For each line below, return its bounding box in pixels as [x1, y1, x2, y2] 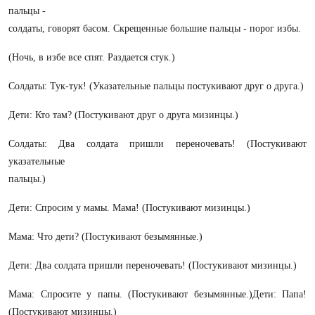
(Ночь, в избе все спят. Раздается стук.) [8, 52, 175, 63]
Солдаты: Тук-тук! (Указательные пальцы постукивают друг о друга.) [8, 81, 304, 91]
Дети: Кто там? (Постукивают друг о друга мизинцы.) [8, 110, 238, 120]
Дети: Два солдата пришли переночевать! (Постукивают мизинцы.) [8, 260, 297, 271]
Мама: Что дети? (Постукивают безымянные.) [8, 231, 202, 242]
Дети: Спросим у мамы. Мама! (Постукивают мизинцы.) [8, 202, 250, 213]
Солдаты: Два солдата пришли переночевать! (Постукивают [8, 139, 307, 149]
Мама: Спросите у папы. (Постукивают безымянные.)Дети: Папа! [8, 289, 307, 300]
